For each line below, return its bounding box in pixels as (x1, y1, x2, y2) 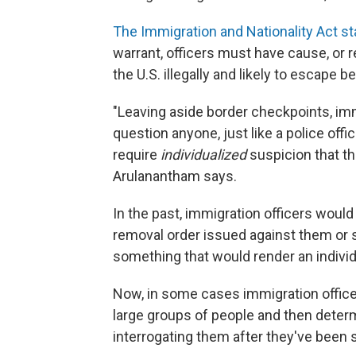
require (113, 146, 161, 163)
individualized (161, 146, 246, 163)
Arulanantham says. (113, 168, 237, 184)
